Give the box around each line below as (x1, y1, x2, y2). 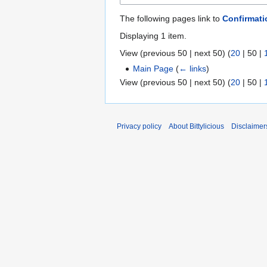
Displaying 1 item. (120, 30, 187, 41)
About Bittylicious (169, 122, 224, 131)
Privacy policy (117, 122, 162, 131)
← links (179, 63, 207, 73)
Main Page (133, 63, 174, 73)
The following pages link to (120, 13, 222, 23)
